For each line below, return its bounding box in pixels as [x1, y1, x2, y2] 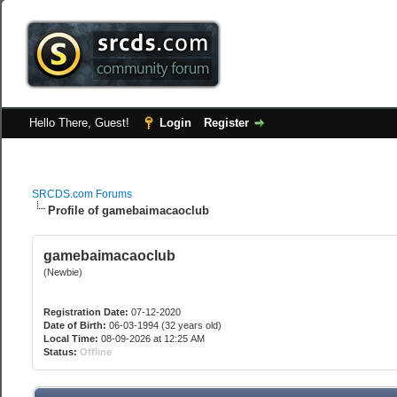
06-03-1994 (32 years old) [106, 320, 222, 331]
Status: [43, 346, 78, 357]
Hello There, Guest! [29, 116, 134, 129]
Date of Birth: [43, 320, 107, 331]
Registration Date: [43, 307, 129, 317]
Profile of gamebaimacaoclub [48, 204, 210, 217]
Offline [80, 346, 113, 357]
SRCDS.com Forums [32, 188, 133, 200]
